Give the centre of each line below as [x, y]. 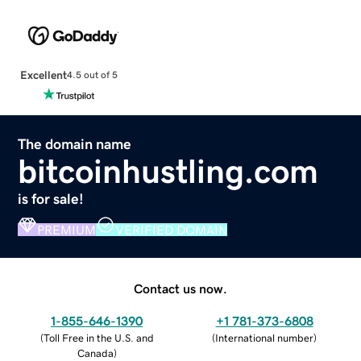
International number [264, 338]
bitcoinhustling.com [168, 171]
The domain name [75, 144]
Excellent [43, 75]
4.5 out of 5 [92, 75]
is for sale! [51, 199]
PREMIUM [67, 229]
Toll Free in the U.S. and [98, 338]
